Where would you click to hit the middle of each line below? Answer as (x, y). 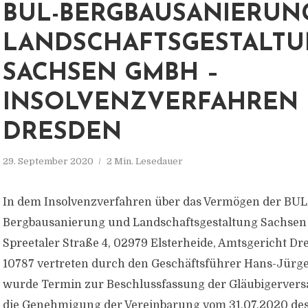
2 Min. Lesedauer (145, 161)
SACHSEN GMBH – (111, 74)
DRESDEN (62, 133)
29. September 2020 (48, 161)
